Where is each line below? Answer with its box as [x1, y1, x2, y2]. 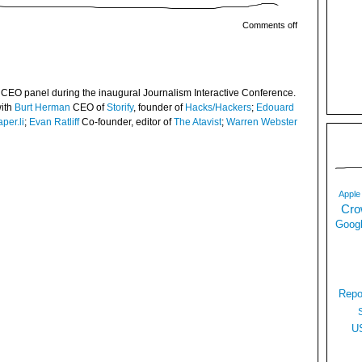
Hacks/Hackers [185, 102, 251, 113]
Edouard [256, 102, 294, 113]
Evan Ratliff [29, 116, 79, 128]
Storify [107, 102, 133, 113]
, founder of [133, 102, 185, 113]
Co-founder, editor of [79, 116, 174, 128]
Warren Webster [226, 116, 297, 128]
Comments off [242, 20, 297, 30]
